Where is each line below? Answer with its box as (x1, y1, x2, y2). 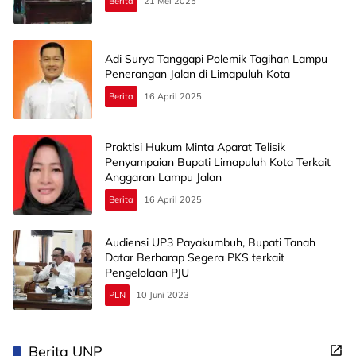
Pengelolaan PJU (105, 265, 189, 280)
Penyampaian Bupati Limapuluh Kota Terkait (105, 154, 331, 169)
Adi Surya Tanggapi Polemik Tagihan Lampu (105, 52, 327, 67)
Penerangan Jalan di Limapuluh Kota (105, 67, 290, 82)
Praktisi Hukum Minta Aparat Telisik (105, 139, 285, 154)
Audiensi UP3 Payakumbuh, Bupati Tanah (105, 234, 315, 250)
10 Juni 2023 (136, 288, 189, 300)
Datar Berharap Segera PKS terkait (105, 250, 284, 265)
